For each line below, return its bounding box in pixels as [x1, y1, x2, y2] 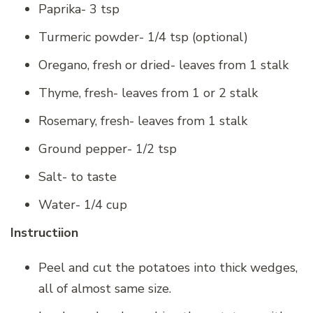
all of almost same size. [38, 279, 171, 297]
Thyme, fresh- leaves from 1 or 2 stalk [38, 84, 258, 101]
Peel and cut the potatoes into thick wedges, [38, 259, 298, 276]
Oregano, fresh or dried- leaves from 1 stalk [38, 56, 289, 73]
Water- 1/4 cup [38, 196, 127, 213]
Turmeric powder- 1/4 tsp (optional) [38, 28, 248, 45]
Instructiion [10, 224, 78, 241]
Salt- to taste [38, 168, 117, 185]
